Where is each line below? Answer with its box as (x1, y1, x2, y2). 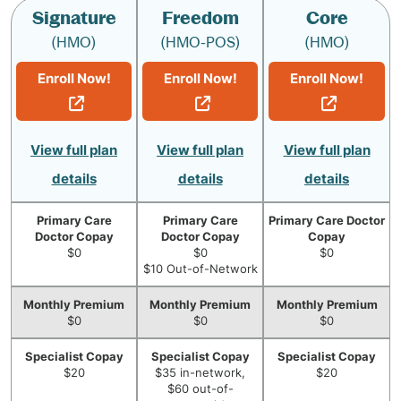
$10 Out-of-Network (142, 261, 258, 276)
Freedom (161, 7, 239, 29)
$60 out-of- (166, 381, 234, 396)
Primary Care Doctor (269, 213, 385, 227)
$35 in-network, (155, 365, 245, 380)
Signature (31, 7, 116, 29)
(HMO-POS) (159, 34, 241, 51)
